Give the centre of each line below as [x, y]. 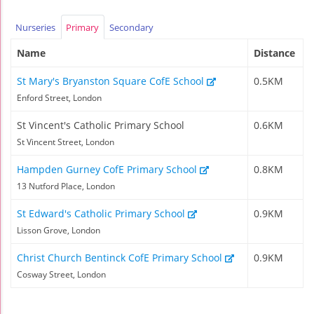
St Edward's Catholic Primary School [102, 214]
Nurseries [36, 27]
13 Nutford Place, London [66, 186]
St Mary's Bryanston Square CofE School [112, 81]
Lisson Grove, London [59, 231]
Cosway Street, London [61, 275]
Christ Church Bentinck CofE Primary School [121, 258]
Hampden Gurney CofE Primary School [108, 170]
